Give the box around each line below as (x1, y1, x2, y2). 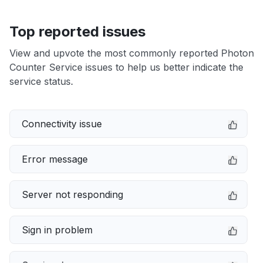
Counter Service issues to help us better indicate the (9, 61, 243, 73)
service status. (9, 75, 73, 87)
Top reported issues (9, 23, 146, 40)
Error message (22, 153, 88, 165)
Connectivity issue (22, 118, 102, 130)
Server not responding (22, 189, 123, 200)
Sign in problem (22, 224, 93, 236)
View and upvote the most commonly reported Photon (9, 47, 254, 59)
